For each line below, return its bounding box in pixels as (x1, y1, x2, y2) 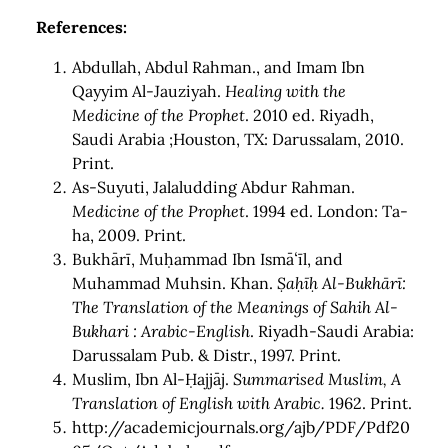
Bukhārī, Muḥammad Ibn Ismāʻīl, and (72, 249, 343, 270)
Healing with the (225, 81, 346, 102)
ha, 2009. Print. (72, 225, 186, 246)
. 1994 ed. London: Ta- (245, 201, 408, 222)
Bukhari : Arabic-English (72, 321, 250, 342)
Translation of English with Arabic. (72, 393, 325, 414)
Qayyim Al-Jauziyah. (72, 81, 225, 102)
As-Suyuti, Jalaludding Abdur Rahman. (72, 177, 355, 198)
